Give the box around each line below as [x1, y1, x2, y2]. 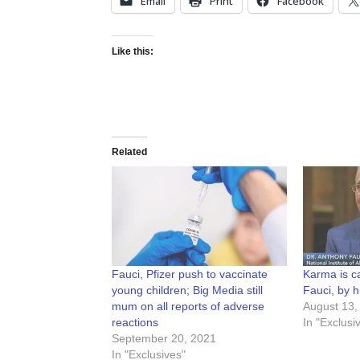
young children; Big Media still [111, 284, 263, 297]
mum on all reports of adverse [111, 300, 264, 313]
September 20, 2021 [111, 332, 216, 346]
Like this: [111, 45, 153, 57]
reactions [111, 316, 158, 329]
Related [111, 145, 147, 157]
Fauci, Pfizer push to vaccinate [111, 268, 268, 281]
